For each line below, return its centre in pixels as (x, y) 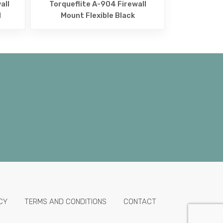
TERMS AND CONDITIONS (65, 201)
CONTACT (140, 201)
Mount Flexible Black (98, 15)
